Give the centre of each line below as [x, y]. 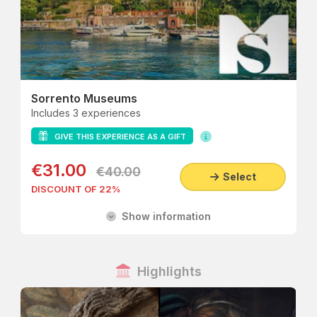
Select [237, 177]
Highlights [166, 271]
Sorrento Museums [84, 98]
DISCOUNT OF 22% [76, 189]
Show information [163, 216]
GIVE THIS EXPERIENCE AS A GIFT [117, 137]
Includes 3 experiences [86, 113]
